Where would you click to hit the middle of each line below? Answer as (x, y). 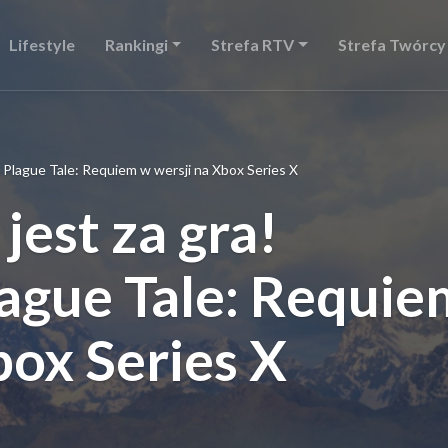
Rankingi (136, 44)
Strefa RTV (253, 44)
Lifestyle (41, 44)
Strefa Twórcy (391, 44)
